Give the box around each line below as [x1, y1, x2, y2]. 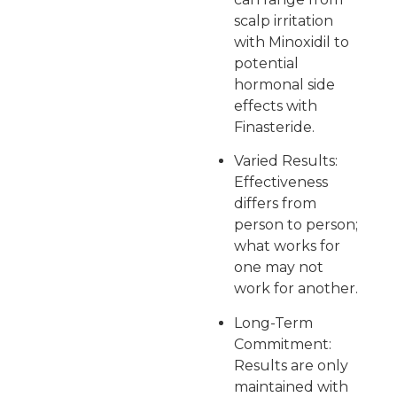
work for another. [233, 280, 358, 298]
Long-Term [233, 314, 313, 331]
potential [233, 54, 299, 72]
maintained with [233, 378, 348, 395]
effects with [233, 97, 317, 114]
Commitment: [233, 335, 331, 353]
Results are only [233, 356, 348, 374]
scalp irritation [233, 12, 333, 29]
